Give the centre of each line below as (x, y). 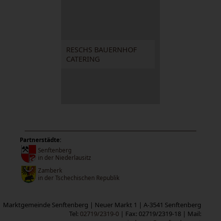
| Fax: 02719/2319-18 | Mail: (160, 213)
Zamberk (50, 170)
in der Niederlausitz (64, 157)
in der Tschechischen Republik (79, 178)
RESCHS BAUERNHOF (102, 49)
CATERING (83, 59)
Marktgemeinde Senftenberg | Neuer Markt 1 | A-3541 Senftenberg (102, 204)
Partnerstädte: (40, 140)
